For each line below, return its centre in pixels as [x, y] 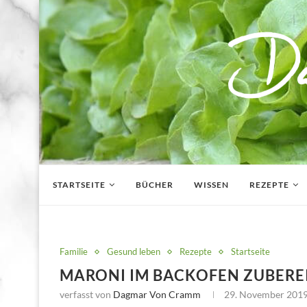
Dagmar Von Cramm [157, 294]
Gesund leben [134, 251]
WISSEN [211, 185]
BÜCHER [155, 185]
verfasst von [86, 294]
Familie [74, 251]
